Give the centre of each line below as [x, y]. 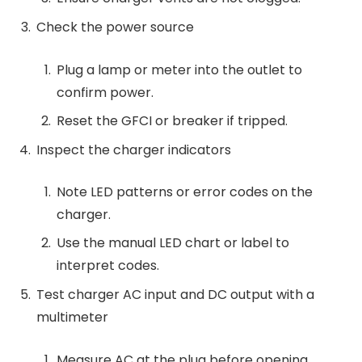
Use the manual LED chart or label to [173, 243]
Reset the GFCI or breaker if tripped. [172, 120]
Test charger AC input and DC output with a [175, 295]
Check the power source [115, 27]
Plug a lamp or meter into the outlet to [179, 69]
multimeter [72, 318]
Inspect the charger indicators [134, 149]
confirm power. [105, 92]
